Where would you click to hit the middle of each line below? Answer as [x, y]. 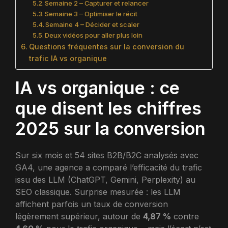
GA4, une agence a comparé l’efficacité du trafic [109, 167]
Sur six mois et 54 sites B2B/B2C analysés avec [107, 155]
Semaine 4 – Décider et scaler [93, 24]
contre [185, 216]
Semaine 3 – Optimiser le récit [91, 14]
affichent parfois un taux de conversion [92, 204]
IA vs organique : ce [97, 88]
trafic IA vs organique [68, 58]
